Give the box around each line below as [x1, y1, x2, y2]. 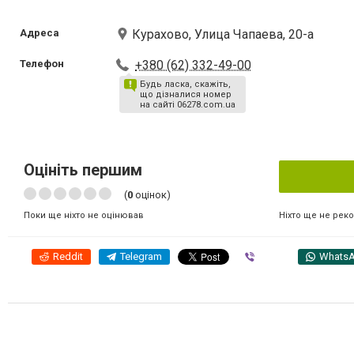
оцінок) [133, 189, 171, 201]
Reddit [53, 250, 83, 262]
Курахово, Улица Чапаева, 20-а [132, 27, 314, 42]
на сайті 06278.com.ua [140, 100, 236, 110]
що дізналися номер [140, 89, 232, 100]
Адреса [20, 27, 59, 39]
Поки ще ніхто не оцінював [24, 210, 144, 220]
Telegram [120, 250, 162, 262]
